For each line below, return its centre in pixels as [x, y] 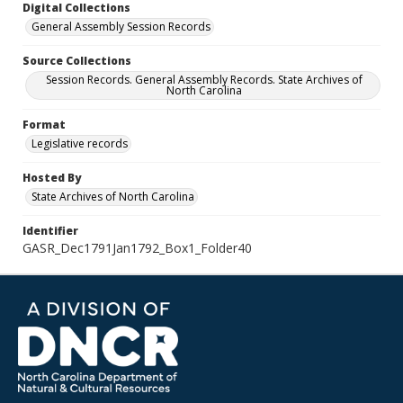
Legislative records [80, 143]
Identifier [50, 231]
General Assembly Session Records [121, 27]
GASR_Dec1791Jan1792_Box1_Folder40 [137, 248]
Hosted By [52, 178]
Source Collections [77, 61]
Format [44, 125]
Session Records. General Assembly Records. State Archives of [204, 80]
